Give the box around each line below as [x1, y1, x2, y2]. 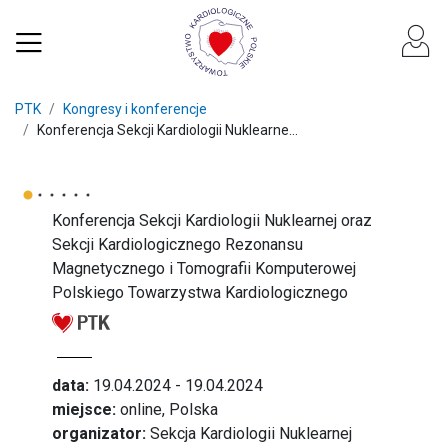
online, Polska [116, 400, 219, 419]
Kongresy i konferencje [63, 101, 207, 117]
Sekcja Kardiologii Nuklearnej [146, 424, 353, 443]
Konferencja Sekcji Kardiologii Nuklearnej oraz [52, 211, 373, 230]
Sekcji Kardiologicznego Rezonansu [52, 235, 304, 254]
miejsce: [52, 400, 117, 419]
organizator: [52, 424, 147, 443]
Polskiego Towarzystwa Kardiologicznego [52, 283, 349, 302]
